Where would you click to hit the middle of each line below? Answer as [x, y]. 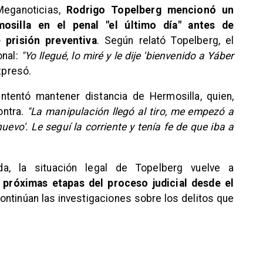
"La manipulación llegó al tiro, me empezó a [131, 112]
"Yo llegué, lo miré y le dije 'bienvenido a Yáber [127, 55]
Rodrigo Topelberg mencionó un [150, 10]
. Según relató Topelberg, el [165, 40]
